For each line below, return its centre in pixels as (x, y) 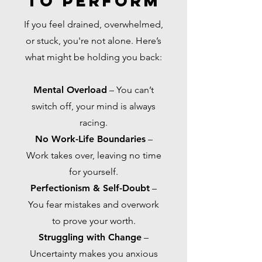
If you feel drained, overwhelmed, (94, 24)
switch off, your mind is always (94, 106)
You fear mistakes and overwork (94, 204)
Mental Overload (70, 90)
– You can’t (130, 90)
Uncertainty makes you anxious (94, 254)
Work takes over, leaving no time (94, 155)
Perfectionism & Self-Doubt (90, 188)
